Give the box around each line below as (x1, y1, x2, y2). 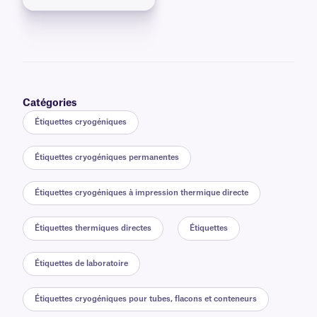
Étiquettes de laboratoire (35, 260, 128, 268)
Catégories (23, 98, 77, 109)
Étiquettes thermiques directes (35, 224, 151, 233)
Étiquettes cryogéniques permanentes (35, 154, 179, 162)
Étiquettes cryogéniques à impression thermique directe (35, 189, 248, 197)
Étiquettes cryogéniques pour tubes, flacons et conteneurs (35, 295, 257, 304)
